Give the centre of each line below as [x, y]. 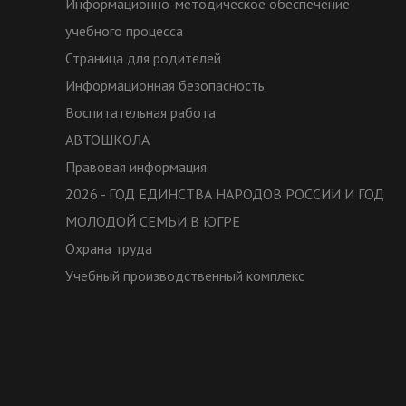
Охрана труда [109, 249]
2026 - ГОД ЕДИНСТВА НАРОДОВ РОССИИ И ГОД [225, 194]
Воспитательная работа [140, 113]
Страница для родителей [143, 58]
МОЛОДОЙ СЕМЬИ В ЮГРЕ [153, 222]
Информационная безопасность [165, 86]
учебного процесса [124, 31]
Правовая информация [136, 167]
